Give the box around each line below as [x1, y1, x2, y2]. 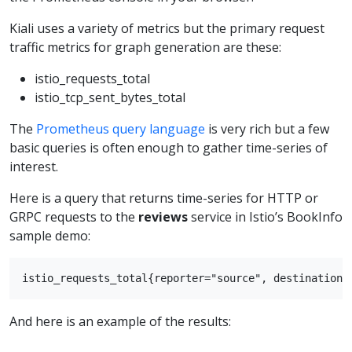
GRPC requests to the [9, 208, 138, 226]
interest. [9, 158, 58, 176]
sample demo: [9, 227, 90, 245]
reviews [138, 208, 188, 226]
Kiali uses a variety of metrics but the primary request [9, 20, 324, 38]
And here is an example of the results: [9, 313, 231, 331]
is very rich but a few [205, 120, 329, 138]
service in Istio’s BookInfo [188, 208, 343, 226]
